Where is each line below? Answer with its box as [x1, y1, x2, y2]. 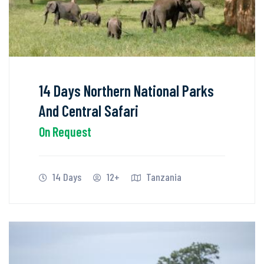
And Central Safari [39, 101, 138, 120]
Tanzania [144, 170, 181, 183]
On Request [39, 123, 91, 139]
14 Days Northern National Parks [39, 81, 214, 100]
